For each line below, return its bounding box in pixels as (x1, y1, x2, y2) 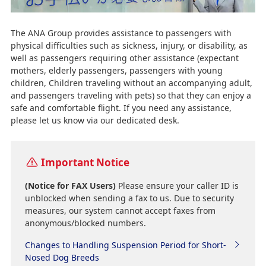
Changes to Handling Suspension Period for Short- (24, 239, 226, 251)
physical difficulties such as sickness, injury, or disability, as (10, 39, 248, 51)
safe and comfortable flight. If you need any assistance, (10, 102, 232, 113)
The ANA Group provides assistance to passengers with (10, 27, 232, 39)
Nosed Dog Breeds (24, 251, 99, 263)
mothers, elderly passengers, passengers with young (10, 64, 223, 76)
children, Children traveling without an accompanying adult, (10, 77, 252, 88)
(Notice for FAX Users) (24, 179, 116, 191)
